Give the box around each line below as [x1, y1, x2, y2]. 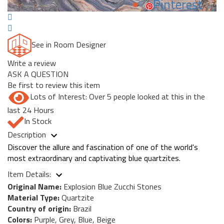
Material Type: [7, 191, 59, 203]
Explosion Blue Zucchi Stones [61, 180, 161, 192]
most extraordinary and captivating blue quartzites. [7, 151, 180, 164]
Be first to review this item [7, 79, 100, 91]
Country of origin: [7, 202, 71, 214]
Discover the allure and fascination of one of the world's [7, 140, 198, 153]
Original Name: [7, 180, 61, 192]
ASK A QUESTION [7, 68, 68, 80]
